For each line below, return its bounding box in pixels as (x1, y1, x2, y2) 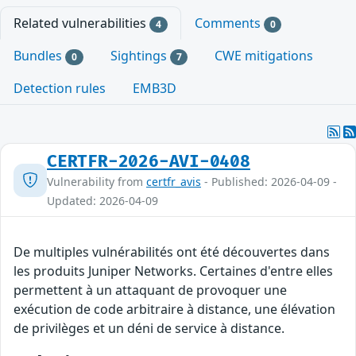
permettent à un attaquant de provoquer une (14, 281, 287, 300)
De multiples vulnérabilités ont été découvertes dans (14, 243, 330, 261)
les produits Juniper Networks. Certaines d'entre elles (14, 262, 333, 281)
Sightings (110, 46, 170, 64)
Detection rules (14, 79, 106, 98)
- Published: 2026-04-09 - (201, 174, 337, 190)
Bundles (14, 46, 65, 64)
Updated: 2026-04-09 (47, 193, 158, 209)
